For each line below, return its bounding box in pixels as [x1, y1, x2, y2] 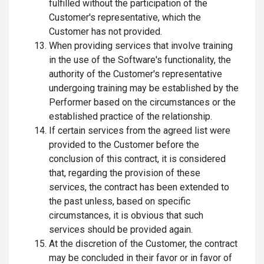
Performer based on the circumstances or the [49, 97, 236, 108]
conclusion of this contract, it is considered [49, 153, 226, 164]
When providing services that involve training [49, 40, 233, 51]
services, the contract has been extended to [49, 181, 229, 193]
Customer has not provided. [49, 26, 162, 37]
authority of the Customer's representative [49, 68, 222, 80]
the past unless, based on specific [49, 196, 190, 207]
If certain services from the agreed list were [49, 125, 230, 136]
